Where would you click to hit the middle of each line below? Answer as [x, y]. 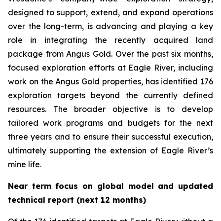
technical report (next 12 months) [77, 200]
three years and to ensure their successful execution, [110, 137]
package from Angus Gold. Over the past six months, [110, 54]
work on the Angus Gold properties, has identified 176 [110, 81]
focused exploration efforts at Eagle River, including [110, 68]
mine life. [25, 164]
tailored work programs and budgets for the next [110, 123]
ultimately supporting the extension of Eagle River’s [110, 150]
